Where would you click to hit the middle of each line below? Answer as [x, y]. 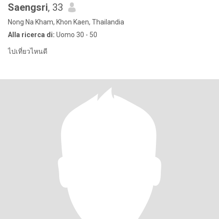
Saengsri [28, 7]
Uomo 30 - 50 [76, 35]
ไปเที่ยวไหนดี [28, 51]
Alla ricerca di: [31, 35]
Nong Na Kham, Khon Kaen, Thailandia [66, 22]
